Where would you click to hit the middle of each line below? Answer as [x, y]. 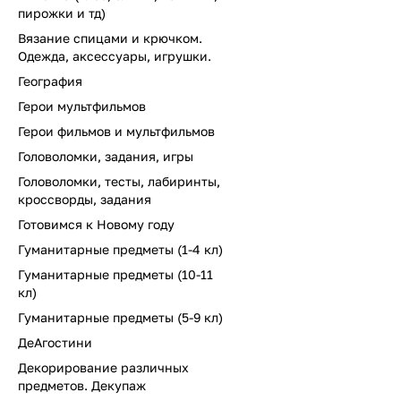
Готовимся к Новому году [96, 224]
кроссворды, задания [85, 199]
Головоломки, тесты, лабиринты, [119, 181]
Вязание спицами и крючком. [110, 38]
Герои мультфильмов [82, 106]
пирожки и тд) [62, 13]
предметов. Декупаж [82, 385]
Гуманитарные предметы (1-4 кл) [120, 249]
